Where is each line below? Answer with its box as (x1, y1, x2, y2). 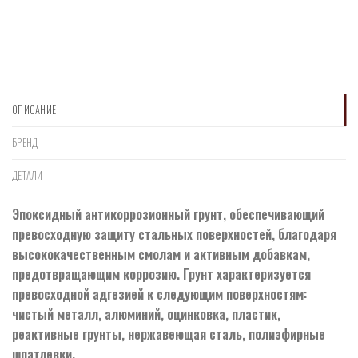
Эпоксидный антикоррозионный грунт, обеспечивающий (12, 205, 324, 225)
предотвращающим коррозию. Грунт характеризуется (12, 265, 311, 284)
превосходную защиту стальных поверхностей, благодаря (12, 225, 336, 245)
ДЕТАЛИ (12, 168, 43, 184)
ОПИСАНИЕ (12, 102, 57, 118)
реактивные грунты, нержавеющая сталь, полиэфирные (12, 324, 325, 344)
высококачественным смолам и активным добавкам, (12, 245, 310, 265)
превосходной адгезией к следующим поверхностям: (12, 284, 307, 304)
